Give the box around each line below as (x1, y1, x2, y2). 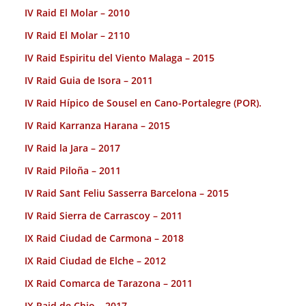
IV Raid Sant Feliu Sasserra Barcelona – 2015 (25, 186, 229, 200)
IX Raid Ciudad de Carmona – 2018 (25, 232, 184, 245)
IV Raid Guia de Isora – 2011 (25, 74, 153, 87)
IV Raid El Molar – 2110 (25, 29, 130, 42)
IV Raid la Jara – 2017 (25, 141, 120, 155)
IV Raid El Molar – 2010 (25, 6, 130, 20)
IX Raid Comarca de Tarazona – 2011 (25, 277, 193, 290)
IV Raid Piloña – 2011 (25, 164, 121, 178)
